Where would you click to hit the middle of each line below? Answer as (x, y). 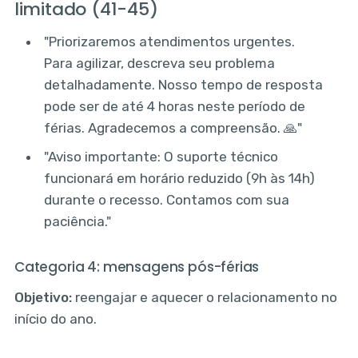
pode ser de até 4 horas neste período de (175, 107)
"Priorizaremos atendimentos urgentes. (170, 42)
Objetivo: (43, 297)
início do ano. (55, 318)
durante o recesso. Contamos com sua (167, 199)
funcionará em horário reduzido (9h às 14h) (180, 178)
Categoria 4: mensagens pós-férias (137, 267)
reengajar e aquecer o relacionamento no (204, 297)
